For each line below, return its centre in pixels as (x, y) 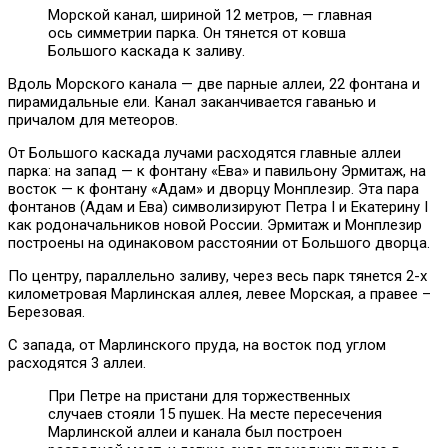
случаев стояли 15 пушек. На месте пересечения (215, 414)
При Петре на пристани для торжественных (199, 396)
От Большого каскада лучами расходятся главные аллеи (204, 153)
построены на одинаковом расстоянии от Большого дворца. (219, 243)
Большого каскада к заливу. (146, 51)
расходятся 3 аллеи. (77, 363)
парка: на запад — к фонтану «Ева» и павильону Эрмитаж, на (217, 171)
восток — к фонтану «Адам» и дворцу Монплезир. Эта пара (213, 189)
